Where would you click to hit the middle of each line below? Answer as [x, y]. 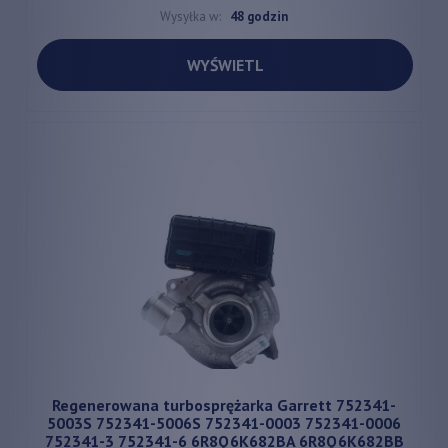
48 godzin [259, 17]
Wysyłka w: [190, 17]
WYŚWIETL [225, 65]
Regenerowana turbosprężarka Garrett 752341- [224, 405]
